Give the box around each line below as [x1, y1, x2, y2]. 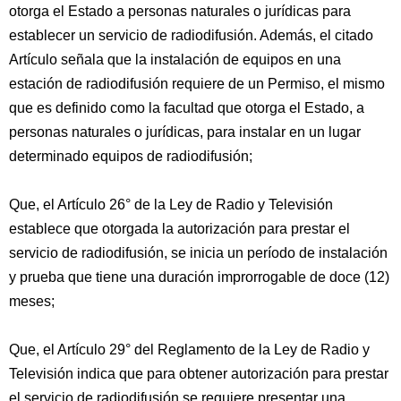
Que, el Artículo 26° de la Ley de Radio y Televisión [9, 197, 333, 212]
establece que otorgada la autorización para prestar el [9, 221, 350, 236]
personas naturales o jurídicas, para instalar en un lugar [9, 124, 361, 140]
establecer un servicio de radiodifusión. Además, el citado [9, 28, 373, 43]
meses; [9, 294, 55, 309]
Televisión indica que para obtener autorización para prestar [9, 366, 388, 381]
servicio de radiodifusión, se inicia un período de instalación [9, 245, 388, 260]
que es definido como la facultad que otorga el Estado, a [9, 100, 364, 115]
